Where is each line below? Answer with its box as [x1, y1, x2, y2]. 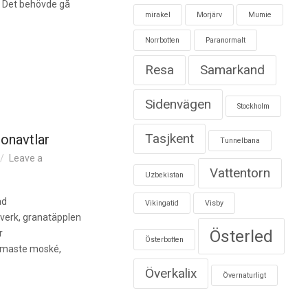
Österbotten [144, 235, 184, 244]
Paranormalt [205, 36, 245, 45]
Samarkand [199, 62, 265, 78]
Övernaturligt [222, 271, 266, 280]
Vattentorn [209, 165, 270, 181]
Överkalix [144, 265, 197, 281]
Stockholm [236, 102, 269, 111]
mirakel [144, 10, 170, 19]
